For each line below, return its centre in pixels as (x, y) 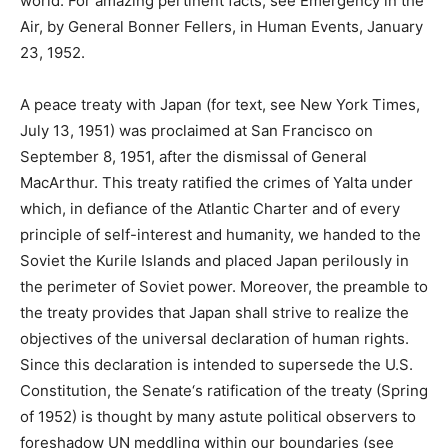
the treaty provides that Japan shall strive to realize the (214, 312)
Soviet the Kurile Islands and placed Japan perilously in (214, 260)
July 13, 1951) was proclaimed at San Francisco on (196, 130)
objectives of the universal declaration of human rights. (214, 338)
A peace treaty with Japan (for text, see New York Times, (220, 104)
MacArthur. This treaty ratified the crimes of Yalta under (216, 182)
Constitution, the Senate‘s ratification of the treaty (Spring (224, 390)
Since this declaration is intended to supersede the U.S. (216, 364)
